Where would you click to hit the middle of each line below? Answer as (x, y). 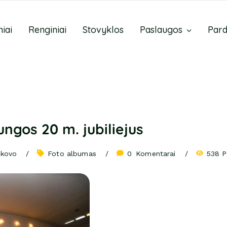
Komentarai (156, 154)
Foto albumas (72, 154)
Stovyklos (103, 30)
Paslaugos (161, 30)
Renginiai (47, 30)
